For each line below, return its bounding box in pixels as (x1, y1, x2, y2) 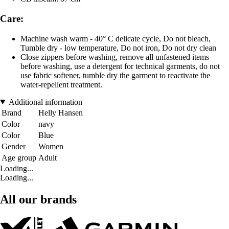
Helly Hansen (38, 108, 83, 117)
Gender (2, 142, 26, 151)
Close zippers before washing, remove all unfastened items (20, 52, 209, 61)
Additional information (8, 97, 82, 106)
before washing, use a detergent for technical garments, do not (20, 61, 220, 71)
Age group (2, 153, 36, 162)
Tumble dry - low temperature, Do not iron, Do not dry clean (20, 43, 216, 52)
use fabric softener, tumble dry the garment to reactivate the (20, 71, 210, 80)
